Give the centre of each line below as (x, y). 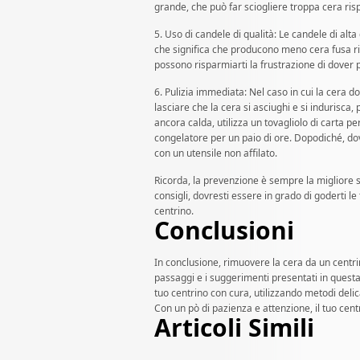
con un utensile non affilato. (216, 153)
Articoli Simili (234, 328)
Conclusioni (224, 231)
